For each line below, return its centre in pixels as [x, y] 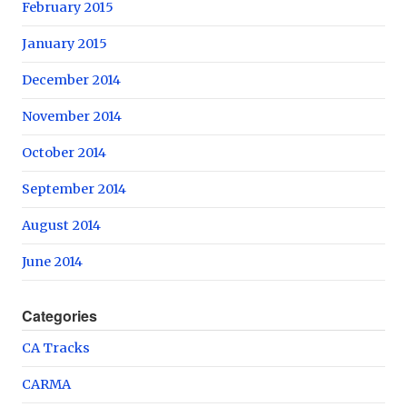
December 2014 [71, 79]
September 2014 [74, 189]
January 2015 [65, 43]
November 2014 [72, 116]
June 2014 [52, 261]
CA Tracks [56, 347]
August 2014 [61, 225]
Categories [60, 315]
